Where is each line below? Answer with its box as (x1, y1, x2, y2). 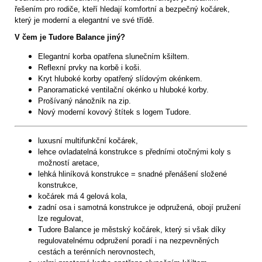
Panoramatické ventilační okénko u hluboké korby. (38, 85, 209, 95)
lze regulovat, (38, 214, 84, 223)
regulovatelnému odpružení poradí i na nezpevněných (38, 236, 219, 246)
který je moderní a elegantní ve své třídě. (15, 16, 154, 25)
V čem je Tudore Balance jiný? (15, 33, 125, 42)
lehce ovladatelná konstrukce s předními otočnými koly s (38, 147, 231, 157)
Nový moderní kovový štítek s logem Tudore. (38, 108, 191, 117)
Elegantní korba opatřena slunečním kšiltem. (38, 52, 189, 61)
